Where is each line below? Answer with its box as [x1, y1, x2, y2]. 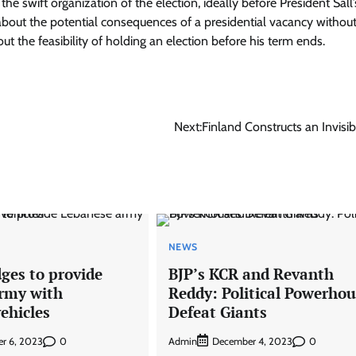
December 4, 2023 [211, 335, 292, 348]
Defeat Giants [168, 301, 267, 322]
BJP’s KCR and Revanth [168, 263, 334, 284]
